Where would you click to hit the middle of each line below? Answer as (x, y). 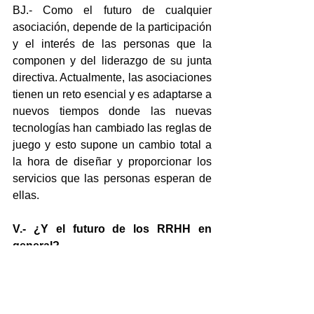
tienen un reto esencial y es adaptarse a (112, 95)
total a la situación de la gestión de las (112, 296)
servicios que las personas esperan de (112, 179)
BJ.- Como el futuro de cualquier (112, 11)
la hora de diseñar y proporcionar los (112, 162)
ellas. (26, 196)
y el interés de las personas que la (112, 44)
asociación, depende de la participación (112, 27)
